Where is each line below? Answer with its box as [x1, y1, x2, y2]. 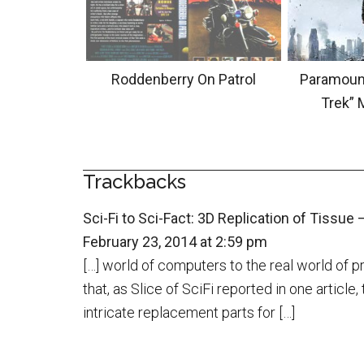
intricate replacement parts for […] [83, 304, 295, 322]
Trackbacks [83, 170, 186, 194]
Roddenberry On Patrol [110, 71, 256, 89]
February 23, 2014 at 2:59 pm [83, 233, 267, 251]
